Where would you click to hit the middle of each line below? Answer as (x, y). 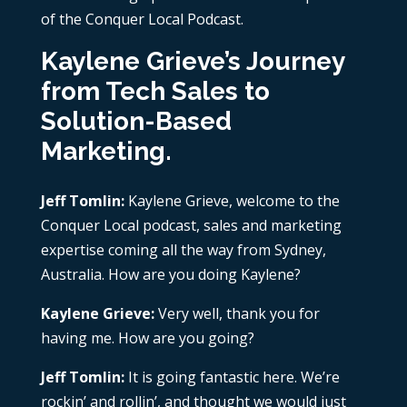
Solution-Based (136, 122)
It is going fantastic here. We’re (233, 377)
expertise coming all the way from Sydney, (183, 250)
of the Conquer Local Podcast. (142, 20)
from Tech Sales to (155, 92)
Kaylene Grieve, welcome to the (233, 201)
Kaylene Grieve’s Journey (192, 62)
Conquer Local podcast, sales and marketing (191, 226)
